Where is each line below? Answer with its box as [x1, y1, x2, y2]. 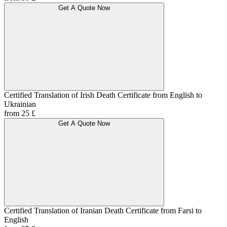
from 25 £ [4, 109, 35, 118]
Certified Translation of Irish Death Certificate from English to [4, 91, 202, 100]
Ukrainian [4, 100, 36, 109]
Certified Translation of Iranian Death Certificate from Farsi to [4, 206, 202, 215]
